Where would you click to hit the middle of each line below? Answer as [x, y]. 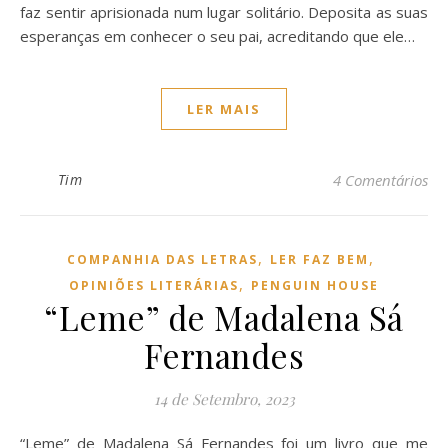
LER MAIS [224, 109]
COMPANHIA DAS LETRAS [162, 259]
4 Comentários [380, 180]
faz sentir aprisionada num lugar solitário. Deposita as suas [224, 12]
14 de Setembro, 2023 [224, 399]
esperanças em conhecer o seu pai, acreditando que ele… [217, 36]
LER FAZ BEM [319, 259]
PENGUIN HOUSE [315, 285]
